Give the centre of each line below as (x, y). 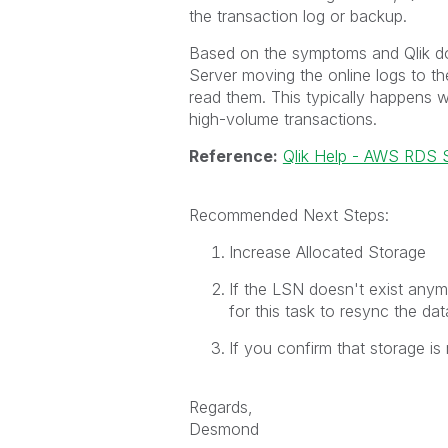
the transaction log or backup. (297, 16)
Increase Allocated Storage (327, 252)
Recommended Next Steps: (288, 215)
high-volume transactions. (282, 119)
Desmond (223, 429)
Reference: (233, 156)
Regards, (220, 407)
